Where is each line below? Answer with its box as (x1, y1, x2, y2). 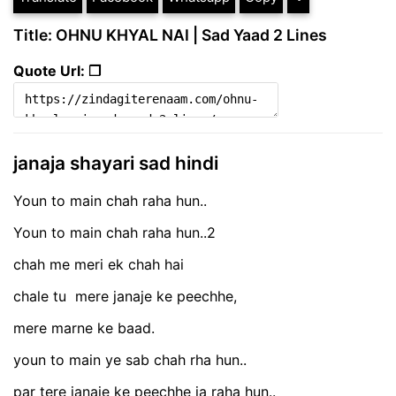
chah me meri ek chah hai (13, 255, 184, 273)
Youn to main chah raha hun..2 (13, 223, 216, 241)
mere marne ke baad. (13, 318, 155, 337)
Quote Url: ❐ (13, 62, 101, 80)
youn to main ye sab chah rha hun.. (13, 350, 247, 369)
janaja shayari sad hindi (13, 152, 218, 175)
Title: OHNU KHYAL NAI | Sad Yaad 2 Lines (13, 26, 327, 45)
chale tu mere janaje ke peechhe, (13, 286, 237, 305)
